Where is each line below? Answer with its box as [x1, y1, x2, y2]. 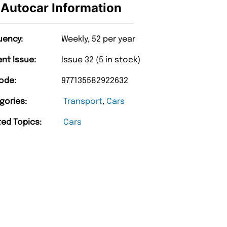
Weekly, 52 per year [61, 34, 136, 44]
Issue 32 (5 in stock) [61, 55, 141, 64]
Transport [63, 97, 103, 106]
